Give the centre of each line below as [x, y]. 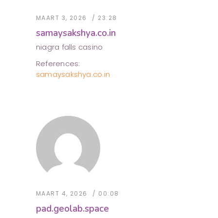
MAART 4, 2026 [62, 194]
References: [58, 64]
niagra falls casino [70, 47]
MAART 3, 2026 [62, 18]
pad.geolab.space [73, 209]
